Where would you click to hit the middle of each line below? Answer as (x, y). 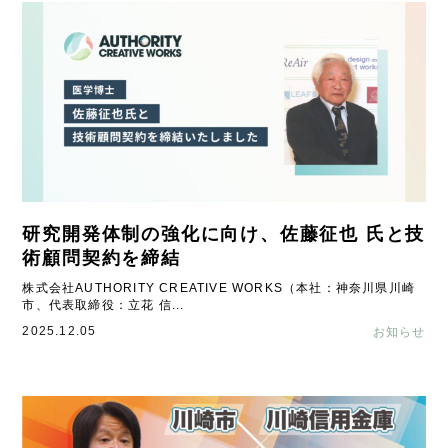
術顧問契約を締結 (101, 258)
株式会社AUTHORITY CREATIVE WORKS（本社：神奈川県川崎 (219, 288)
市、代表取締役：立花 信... (103, 305)
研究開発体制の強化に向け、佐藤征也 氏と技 (224, 234)
